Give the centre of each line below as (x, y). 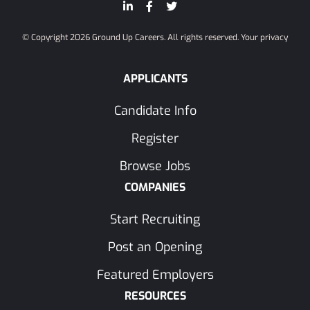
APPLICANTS (155, 79)
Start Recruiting (155, 219)
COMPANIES (155, 187)
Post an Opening (155, 247)
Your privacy (264, 37)
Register (155, 138)
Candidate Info (155, 111)
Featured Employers (155, 275)
